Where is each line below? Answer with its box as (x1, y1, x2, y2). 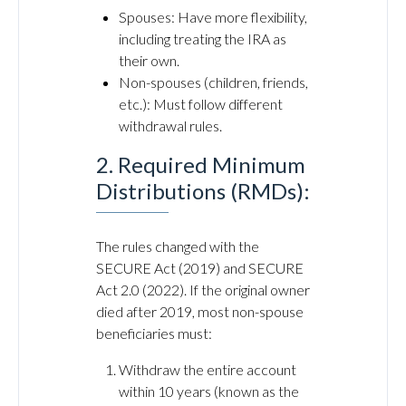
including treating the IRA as (119, 30, 286, 47)
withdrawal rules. (119, 117, 222, 134)
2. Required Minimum (96, 151, 305, 178)
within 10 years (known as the (119, 382, 299, 400)
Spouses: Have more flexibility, (119, 8, 307, 25)
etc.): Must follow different (119, 95, 283, 112)
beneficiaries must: (96, 324, 212, 342)
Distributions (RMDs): (96, 178, 310, 204)
